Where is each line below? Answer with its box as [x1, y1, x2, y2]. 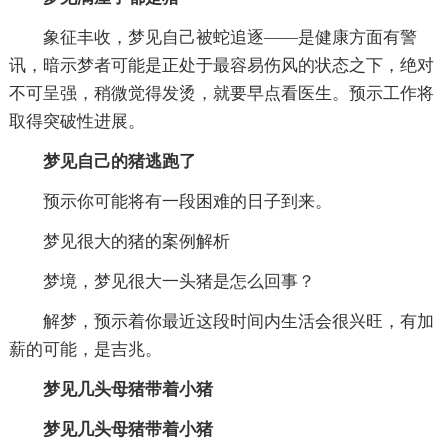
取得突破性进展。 [8, 111, 145, 131]
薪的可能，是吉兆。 [8, 339, 162, 359]
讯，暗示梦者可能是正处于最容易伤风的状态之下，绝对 [8, 55, 434, 75]
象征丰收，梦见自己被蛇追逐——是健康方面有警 [8, 27, 417, 47]
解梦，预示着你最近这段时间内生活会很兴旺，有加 [8, 311, 434, 331]
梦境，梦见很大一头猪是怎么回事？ [8, 271, 315, 291]
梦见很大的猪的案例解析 [8, 231, 230, 251]
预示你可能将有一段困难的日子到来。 [8, 191, 332, 211]
